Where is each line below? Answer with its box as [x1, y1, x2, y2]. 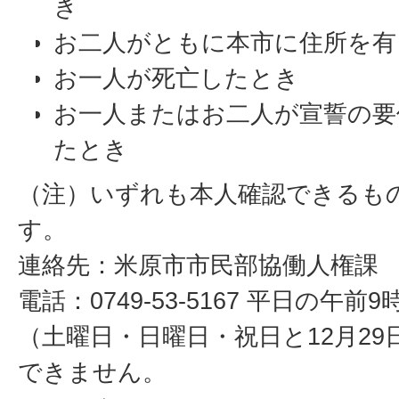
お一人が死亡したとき [53, 64, 299, 92]
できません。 [18, 358, 167, 386]
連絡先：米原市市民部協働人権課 [18, 251, 379, 279]
